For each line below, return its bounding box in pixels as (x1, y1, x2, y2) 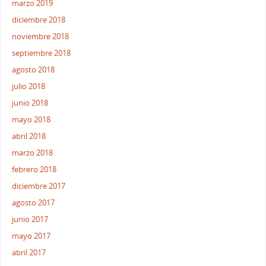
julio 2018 (12, 81, 46, 92)
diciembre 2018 (12, 15, 66, 26)
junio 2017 (12, 214, 49, 225)
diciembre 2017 (12, 181, 66, 192)
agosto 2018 (12, 65, 55, 75)
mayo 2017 (12, 231, 51, 242)
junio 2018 (12, 98, 49, 109)
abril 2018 (12, 131, 46, 142)
